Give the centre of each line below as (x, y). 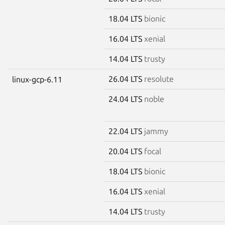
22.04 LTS (126, 131)
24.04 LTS (126, 99)
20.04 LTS (126, 151)
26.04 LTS (126, 79)
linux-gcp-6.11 (37, 79)
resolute (159, 79)
